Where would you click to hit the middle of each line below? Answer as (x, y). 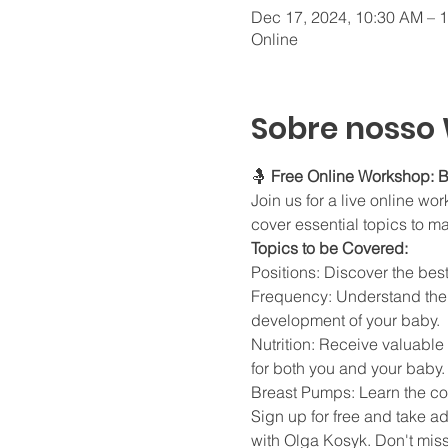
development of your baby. (345, 319)
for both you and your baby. (347, 367)
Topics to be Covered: (329, 247)
